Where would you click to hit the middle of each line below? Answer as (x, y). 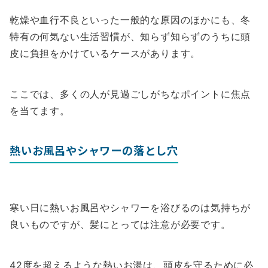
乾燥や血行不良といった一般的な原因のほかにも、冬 (130, 20)
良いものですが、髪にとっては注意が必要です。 (120, 225)
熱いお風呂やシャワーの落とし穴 (94, 150)
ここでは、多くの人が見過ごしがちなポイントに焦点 (130, 94)
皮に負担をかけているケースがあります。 (105, 54)
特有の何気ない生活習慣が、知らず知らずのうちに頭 (130, 37)
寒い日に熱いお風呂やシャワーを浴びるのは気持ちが (130, 208)
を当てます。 (40, 111)
